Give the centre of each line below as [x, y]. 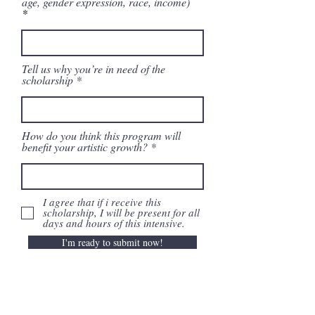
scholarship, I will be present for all [121, 212]
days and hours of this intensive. [114, 223]
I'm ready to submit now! [112, 242]
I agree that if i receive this [102, 202]
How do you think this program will [101, 135]
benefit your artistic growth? [86, 147]
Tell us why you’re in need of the [94, 69]
